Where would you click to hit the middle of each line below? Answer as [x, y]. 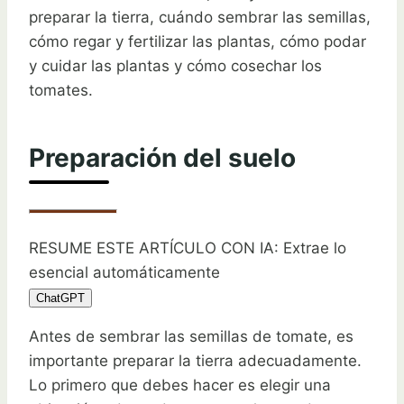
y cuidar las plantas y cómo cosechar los [175, 65]
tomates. [61, 90]
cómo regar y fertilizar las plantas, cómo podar [197, 41]
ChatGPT [60, 298]
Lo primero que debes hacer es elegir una [180, 385]
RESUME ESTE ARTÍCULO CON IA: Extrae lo [188, 248]
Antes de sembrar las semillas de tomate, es [191, 336]
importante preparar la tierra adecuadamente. [195, 360]
